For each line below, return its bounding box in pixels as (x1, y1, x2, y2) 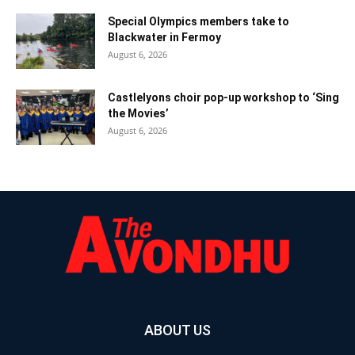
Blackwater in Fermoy (108, 31, 221, 44)
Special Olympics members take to (108, 15, 289, 29)
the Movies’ (108, 107, 169, 120)
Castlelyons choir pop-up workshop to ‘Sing (108, 91, 339, 105)
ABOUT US (144, 322, 211, 339)
